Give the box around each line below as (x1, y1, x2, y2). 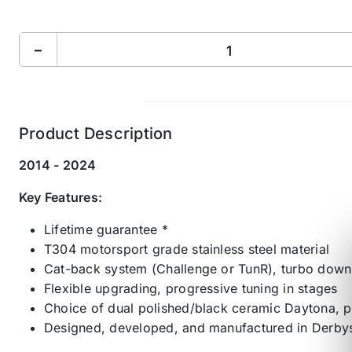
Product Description (19, 124, 173, 144)
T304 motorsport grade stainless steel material (44, 241, 330, 258)
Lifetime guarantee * (44, 222, 168, 238)
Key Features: (19, 189, 103, 206)
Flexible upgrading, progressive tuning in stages (44, 280, 338, 297)
